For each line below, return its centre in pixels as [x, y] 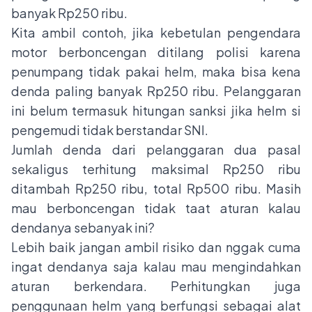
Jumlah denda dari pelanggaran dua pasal [156, 150]
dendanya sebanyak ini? [84, 228]
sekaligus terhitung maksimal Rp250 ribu [156, 169]
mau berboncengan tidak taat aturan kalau [156, 208]
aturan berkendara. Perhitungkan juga [156, 286]
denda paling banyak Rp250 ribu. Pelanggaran [156, 91]
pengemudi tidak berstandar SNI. [111, 130]
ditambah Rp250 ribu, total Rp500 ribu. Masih [156, 189]
